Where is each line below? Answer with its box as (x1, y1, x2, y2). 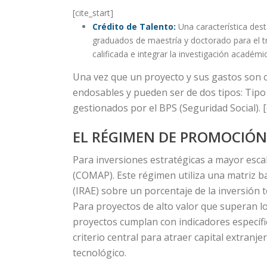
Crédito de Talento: (92, 21, 176, 32)
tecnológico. (73, 246, 126, 259)
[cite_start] (73, 7, 113, 18)
